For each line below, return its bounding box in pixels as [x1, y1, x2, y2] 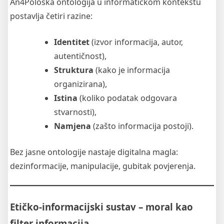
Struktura [54, 64, 93, 76]
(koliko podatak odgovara [77, 92, 177, 104]
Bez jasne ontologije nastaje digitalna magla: [10, 146, 178, 158]
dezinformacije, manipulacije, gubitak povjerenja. [10, 160, 195, 172]
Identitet [54, 36, 89, 48]
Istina [54, 92, 77, 104]
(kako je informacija [93, 64, 170, 76]
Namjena [54, 120, 91, 132]
